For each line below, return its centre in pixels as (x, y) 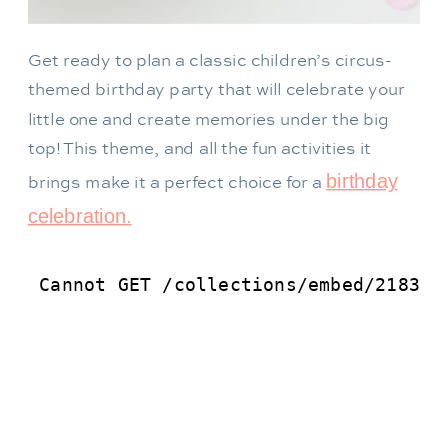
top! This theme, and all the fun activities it (200, 149)
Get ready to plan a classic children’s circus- (210, 60)
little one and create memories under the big (209, 119)
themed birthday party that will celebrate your (216, 90)
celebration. (80, 216)
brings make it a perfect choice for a (177, 182)
